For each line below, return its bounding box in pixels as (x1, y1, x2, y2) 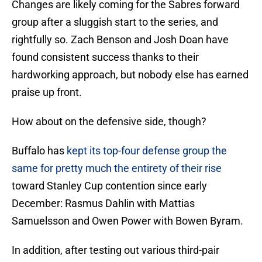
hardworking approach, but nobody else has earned (12, 68, 249, 81)
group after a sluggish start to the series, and (12, 16, 218, 29)
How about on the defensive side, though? (12, 115, 206, 128)
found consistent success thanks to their (12, 51, 199, 64)
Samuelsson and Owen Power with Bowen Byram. (12, 215, 243, 227)
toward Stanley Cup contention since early (12, 180, 207, 192)
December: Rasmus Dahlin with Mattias (12, 197, 195, 210)
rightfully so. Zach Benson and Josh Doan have (12, 33, 229, 46)
